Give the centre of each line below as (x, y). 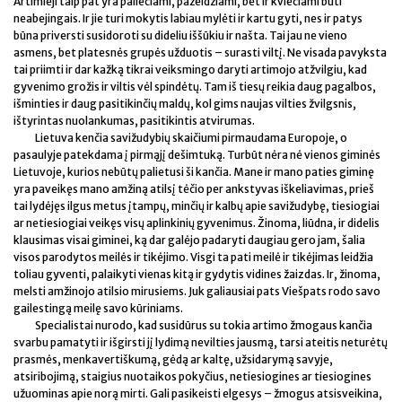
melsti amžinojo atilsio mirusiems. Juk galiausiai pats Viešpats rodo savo (197, 291)
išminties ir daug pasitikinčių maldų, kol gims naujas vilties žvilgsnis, (185, 103)
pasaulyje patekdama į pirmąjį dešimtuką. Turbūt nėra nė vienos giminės (197, 154)
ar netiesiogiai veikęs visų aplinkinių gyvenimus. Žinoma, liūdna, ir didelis (197, 223)
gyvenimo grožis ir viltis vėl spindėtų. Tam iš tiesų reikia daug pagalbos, (195, 86)
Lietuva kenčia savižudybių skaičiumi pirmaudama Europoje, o (191, 137)
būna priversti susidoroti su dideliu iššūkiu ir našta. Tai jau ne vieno (180, 35)
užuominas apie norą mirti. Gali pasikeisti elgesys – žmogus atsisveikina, (198, 393)
